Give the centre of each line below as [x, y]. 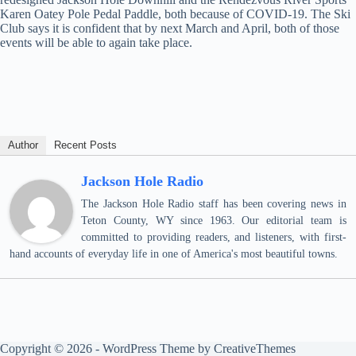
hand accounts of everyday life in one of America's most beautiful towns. [174, 254]
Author [23, 145]
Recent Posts [85, 145]
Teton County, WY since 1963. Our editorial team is [214, 221]
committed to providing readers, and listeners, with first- [214, 237]
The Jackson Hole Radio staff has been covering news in [214, 204]
